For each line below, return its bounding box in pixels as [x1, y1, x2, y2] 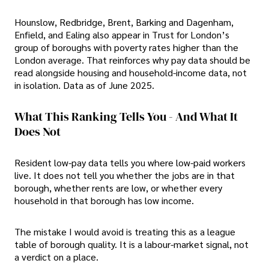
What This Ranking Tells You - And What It [14, 107, 238, 125]
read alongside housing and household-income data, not [14, 66, 247, 79]
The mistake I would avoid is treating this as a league [14, 225, 235, 238]
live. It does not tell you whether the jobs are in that [14, 169, 235, 182]
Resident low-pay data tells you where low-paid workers [14, 156, 246, 169]
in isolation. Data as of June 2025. [14, 79, 154, 92]
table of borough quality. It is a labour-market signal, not [14, 237, 249, 250]
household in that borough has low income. [14, 194, 194, 207]
